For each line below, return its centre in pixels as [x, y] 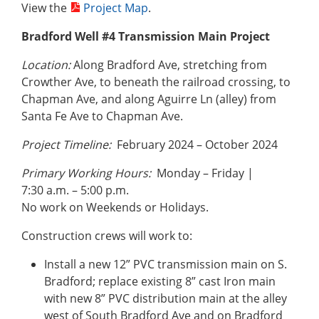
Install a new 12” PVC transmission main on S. [166, 265]
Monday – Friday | [202, 173]
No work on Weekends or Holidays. [115, 208]
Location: [47, 65]
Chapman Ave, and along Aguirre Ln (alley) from [149, 99]
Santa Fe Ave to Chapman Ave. [102, 116]
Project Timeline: [66, 145]
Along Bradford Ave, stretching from [170, 65]
